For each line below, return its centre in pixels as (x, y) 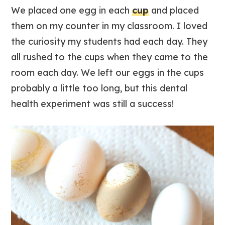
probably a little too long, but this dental (99, 88)
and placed (174, 11)
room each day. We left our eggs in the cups (108, 73)
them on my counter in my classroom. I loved (109, 26)
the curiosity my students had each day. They (109, 42)
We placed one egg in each (72, 11)
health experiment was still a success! (93, 104)
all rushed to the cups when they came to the (110, 57)
